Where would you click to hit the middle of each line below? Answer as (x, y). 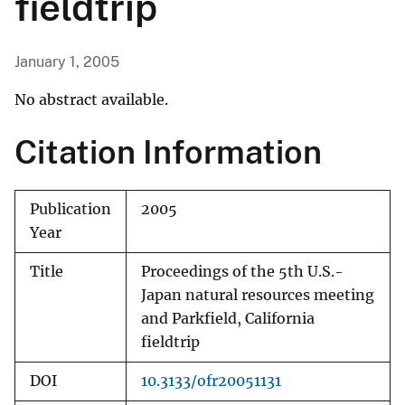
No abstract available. (91, 100)
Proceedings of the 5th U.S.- (242, 272)
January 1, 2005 (67, 62)
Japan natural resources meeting (258, 296)
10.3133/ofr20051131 (211, 381)
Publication (71, 210)
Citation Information (168, 152)
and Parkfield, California (228, 319)
